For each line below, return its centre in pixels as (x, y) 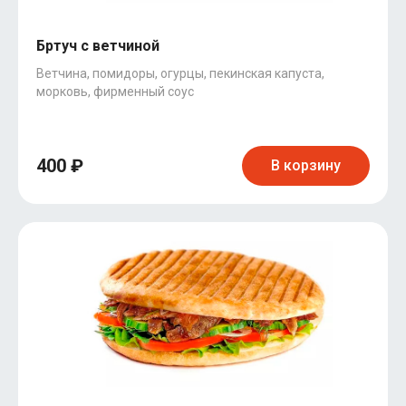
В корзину (306, 165)
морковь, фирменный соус (115, 92)
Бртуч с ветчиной (98, 46)
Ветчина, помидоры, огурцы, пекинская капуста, (180, 73)
